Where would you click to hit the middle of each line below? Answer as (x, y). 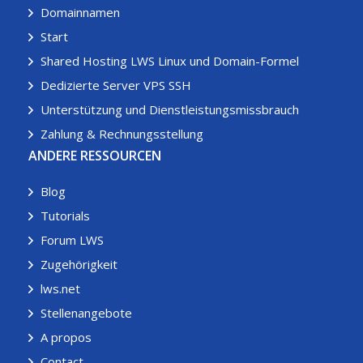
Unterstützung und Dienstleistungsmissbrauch (170, 109)
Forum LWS (72, 239)
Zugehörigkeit (79, 264)
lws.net (60, 288)
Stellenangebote (86, 312)
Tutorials (65, 215)
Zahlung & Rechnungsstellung (122, 133)
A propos (66, 337)
